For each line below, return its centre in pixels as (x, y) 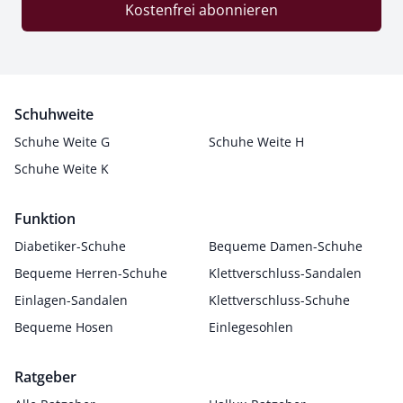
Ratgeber (45, 377)
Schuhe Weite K (62, 169)
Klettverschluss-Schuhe (279, 300)
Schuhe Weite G (62, 142)
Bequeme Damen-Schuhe (286, 246)
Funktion (45, 219)
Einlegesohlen (251, 327)
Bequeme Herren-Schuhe (91, 273)
